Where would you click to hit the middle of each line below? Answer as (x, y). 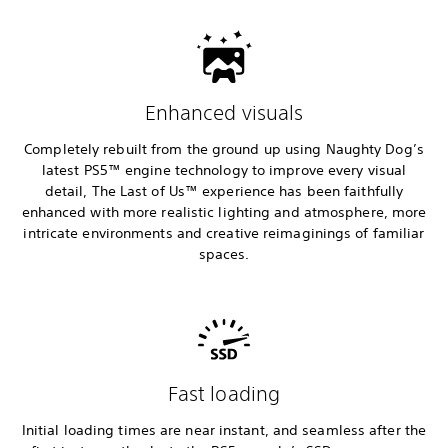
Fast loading (224, 394)
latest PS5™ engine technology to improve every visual (224, 170)
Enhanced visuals (224, 113)
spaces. (224, 254)
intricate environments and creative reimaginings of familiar (224, 233)
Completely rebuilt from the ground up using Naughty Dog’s (224, 149)
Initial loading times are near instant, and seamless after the (224, 430)
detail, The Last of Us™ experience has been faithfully (224, 191)
